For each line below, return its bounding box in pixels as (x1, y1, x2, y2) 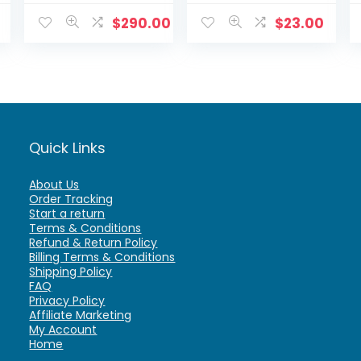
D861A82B (35, 13, 102, 33)
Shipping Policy (29, 263, 113, 280)
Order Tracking (29, 191, 114, 208)
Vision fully (199, 13, 270, 33)
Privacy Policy (29, 293, 106, 309)
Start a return (29, 205, 106, 222)
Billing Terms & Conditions (29, 249, 176, 266)
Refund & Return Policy (29, 234, 158, 251)
